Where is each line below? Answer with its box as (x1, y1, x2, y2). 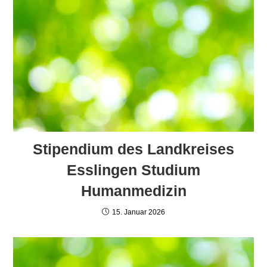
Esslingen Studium (67, 161, 200, 178)
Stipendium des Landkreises (33, 140, 234, 157)
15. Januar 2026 (112, 207, 165, 216)
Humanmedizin (80, 182, 187, 199)
